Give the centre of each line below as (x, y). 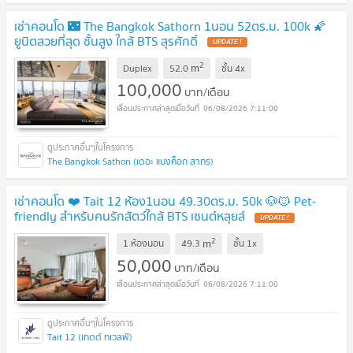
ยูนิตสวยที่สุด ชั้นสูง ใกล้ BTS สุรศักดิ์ (108, 41)
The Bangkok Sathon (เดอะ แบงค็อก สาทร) (130, 162)
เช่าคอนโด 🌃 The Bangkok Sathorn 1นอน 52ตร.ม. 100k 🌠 (170, 26)
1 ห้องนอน (143, 243)
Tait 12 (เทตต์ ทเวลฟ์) (90, 336)
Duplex (137, 68)
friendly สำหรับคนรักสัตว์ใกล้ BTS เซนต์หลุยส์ (131, 216)
